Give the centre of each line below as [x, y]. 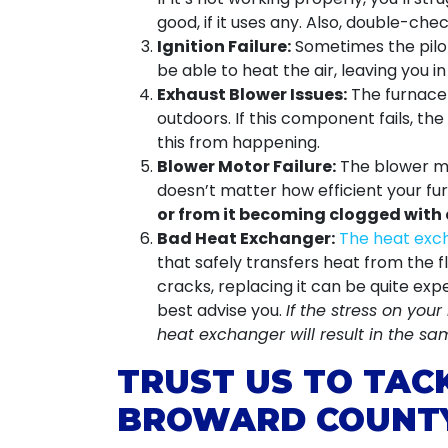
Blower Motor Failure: [246, 166]
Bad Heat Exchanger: [246, 238]
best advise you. [221, 310]
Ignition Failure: [224, 46]
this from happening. [238, 142]
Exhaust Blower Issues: [252, 94]
